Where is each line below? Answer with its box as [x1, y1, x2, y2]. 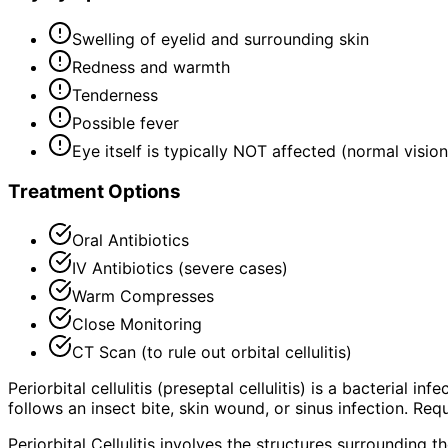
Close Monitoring [72, 313, 202, 334]
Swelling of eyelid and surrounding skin [72, 29, 369, 50]
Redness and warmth [72, 57, 230, 78]
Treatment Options [8, 179, 181, 203]
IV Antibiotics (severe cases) [72, 257, 288, 278]
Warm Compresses [72, 285, 214, 306]
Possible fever [72, 113, 179, 134]
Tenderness [72, 85, 158, 106]
